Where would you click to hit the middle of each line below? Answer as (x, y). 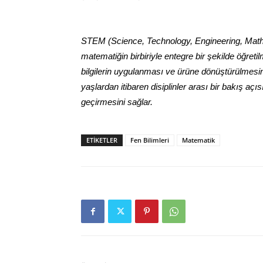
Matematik (198, 140)
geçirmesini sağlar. (117, 102)
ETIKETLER (102, 140)
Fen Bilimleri (150, 140)
